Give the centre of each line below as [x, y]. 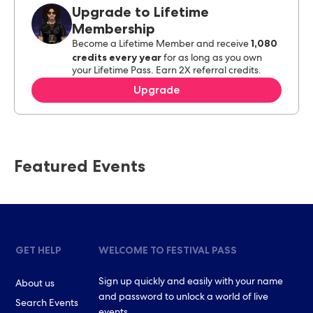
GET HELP [39, 250]
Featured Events [80, 166]
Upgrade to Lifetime [140, 12]
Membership [114, 29]
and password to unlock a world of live [183, 298]
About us [35, 284]
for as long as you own [213, 59]
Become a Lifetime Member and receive [160, 45]
